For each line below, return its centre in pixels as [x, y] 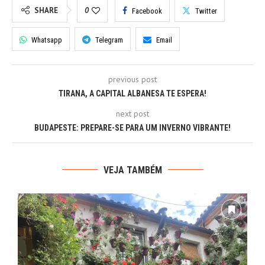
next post [132, 113]
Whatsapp [47, 40]
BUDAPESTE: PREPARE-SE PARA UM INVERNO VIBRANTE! [132, 127]
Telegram [109, 40]
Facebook [147, 11]
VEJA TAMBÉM [132, 170]
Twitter [206, 11]
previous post [132, 79]
